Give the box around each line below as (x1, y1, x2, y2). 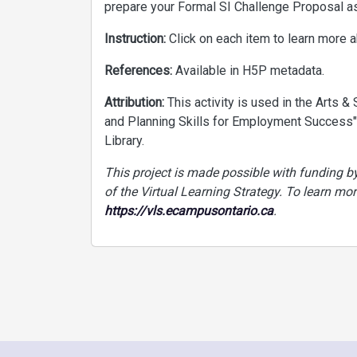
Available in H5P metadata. (175, 63, 324, 78)
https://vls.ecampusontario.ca (104, 203, 273, 218)
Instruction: (104, 31, 169, 46)
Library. (104, 133, 144, 148)
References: (104, 63, 175, 78)
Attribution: (104, 95, 167, 110)
